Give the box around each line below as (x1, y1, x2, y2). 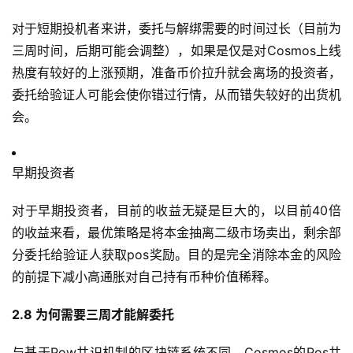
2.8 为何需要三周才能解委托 (12, 307, 174, 323)
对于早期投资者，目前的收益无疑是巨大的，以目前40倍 (12, 203, 341, 219)
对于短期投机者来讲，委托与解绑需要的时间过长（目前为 (12, 20, 341, 37)
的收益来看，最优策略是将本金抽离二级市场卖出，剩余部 (12, 225, 341, 241)
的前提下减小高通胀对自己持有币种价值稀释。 (12, 269, 277, 285)
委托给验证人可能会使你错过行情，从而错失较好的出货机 (12, 87, 341, 103)
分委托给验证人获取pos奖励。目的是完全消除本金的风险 (12, 247, 341, 263)
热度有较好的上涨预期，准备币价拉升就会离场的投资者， (12, 65, 341, 81)
